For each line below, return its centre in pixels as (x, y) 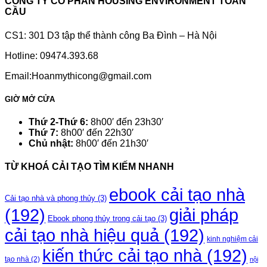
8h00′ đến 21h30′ (112, 143)
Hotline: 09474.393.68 (52, 55)
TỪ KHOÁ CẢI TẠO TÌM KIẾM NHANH (89, 167)
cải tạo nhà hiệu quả (82, 235)
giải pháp (204, 215)
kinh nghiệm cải (232, 239)
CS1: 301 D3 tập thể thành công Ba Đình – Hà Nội (111, 35)
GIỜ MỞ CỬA (30, 99)
